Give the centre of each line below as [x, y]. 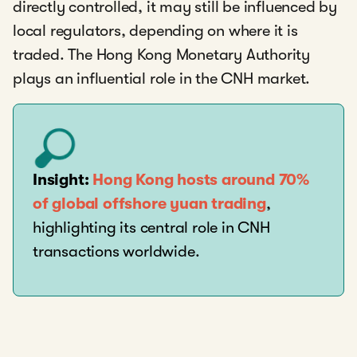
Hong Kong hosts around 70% [201, 180]
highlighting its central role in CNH [151, 228]
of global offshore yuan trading [149, 204]
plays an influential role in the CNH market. [162, 78]
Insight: [61, 180]
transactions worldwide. [116, 251]
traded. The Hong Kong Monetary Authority [161, 55]
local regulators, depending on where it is [155, 31]
